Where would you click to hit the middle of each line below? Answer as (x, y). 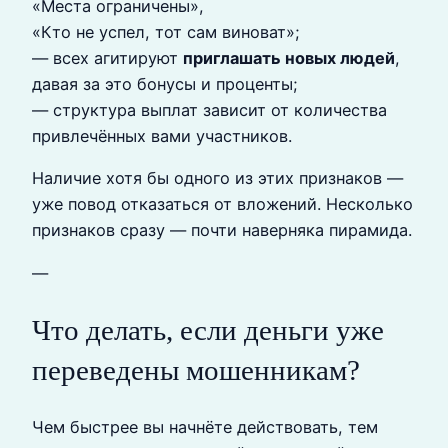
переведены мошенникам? (196, 369)
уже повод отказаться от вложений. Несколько (222, 204)
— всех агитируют (107, 58)
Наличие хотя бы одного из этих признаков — (217, 178)
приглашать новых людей (289, 58)
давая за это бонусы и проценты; (165, 84)
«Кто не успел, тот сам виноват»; (166, 32)
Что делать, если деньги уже (208, 329)
